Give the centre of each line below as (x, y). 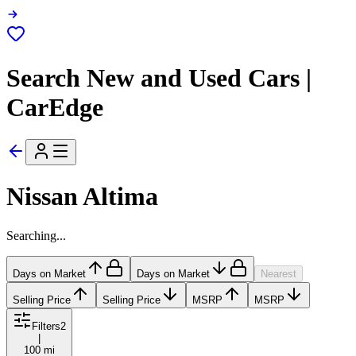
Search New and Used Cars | (159, 77)
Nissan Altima (82, 197)
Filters (46, 326)
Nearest (279, 273)
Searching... (36, 235)
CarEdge (55, 107)
